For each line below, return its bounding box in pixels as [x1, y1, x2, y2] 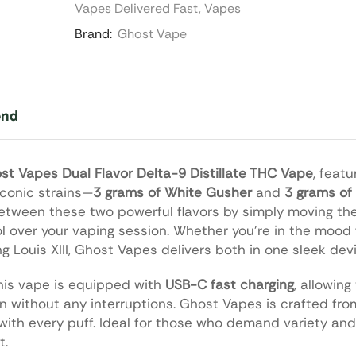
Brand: [74, 25, 112, 42]
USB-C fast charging [165, 276, 294, 294]
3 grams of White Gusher [93, 184, 252, 201]
